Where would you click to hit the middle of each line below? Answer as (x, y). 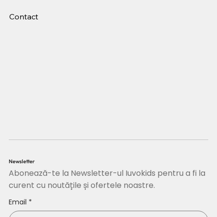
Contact (24, 17)
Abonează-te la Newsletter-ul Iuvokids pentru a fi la (107, 173)
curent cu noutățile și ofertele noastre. (82, 186)
